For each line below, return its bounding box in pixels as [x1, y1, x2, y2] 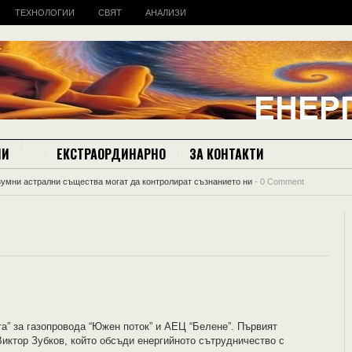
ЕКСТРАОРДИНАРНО [57, 145, 166, 163]
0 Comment [260, 177, 304, 186]
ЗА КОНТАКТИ [189, 145, 264, 163]
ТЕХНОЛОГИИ [15, 8, 75, 17]
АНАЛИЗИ [145, 8, 186, 17]
